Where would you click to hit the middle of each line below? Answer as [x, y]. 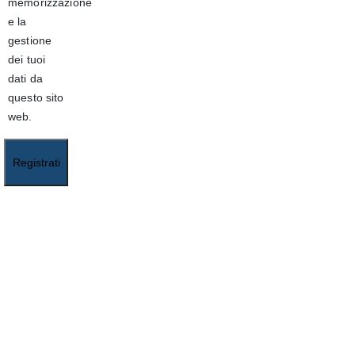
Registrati [36, 162]
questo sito [36, 97]
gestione [30, 40]
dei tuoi [27, 59]
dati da [25, 78]
